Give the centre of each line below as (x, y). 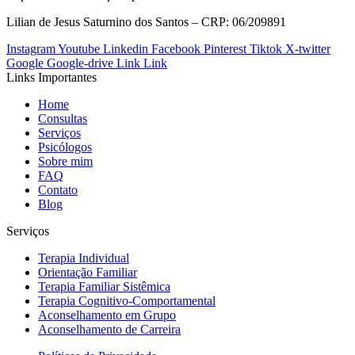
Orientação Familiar (88, 272)
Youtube (79, 48)
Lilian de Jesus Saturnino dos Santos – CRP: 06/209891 (146, 21)
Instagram (31, 48)
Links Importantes (52, 77)
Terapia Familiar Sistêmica (104, 286)
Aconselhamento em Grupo (107, 315)
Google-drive (80, 63)
